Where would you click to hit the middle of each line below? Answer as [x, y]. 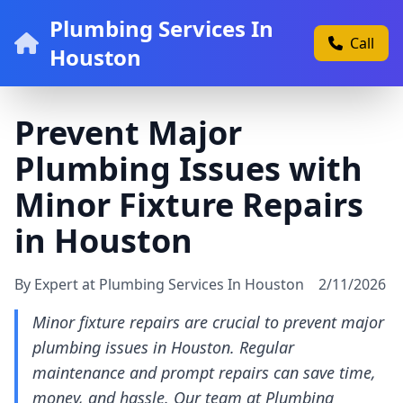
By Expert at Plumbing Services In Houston [159, 284]
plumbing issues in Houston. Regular [163, 347]
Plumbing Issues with [188, 169]
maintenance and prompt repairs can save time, [204, 372]
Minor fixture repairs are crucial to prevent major [208, 322]
